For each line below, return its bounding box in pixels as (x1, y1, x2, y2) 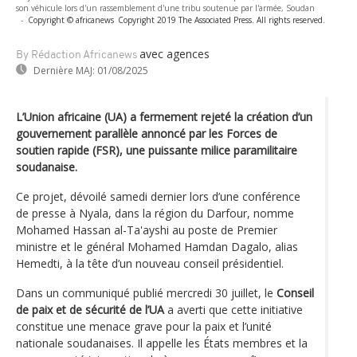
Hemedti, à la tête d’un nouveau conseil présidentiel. (16, 255, 284, 271)
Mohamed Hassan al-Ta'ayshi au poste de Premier (16, 222, 277, 237)
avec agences (139, 45, 210, 61)
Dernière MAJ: (33, 63, 95, 77)
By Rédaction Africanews (16, 49, 137, 61)
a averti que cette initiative (164, 301, 303, 317)
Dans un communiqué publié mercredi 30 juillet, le (16, 284, 277, 300)
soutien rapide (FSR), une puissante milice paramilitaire (16, 142, 297, 158)
